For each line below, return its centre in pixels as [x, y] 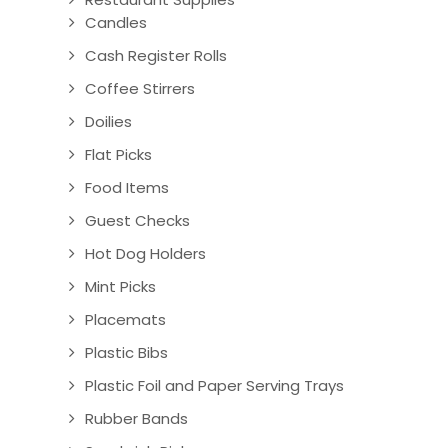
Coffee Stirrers [139, 88]
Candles [115, 22]
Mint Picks [120, 286]
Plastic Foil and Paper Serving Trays [214, 385]
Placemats [125, 319]
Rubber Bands [136, 418]
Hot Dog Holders [145, 253]
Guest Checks [137, 220]
